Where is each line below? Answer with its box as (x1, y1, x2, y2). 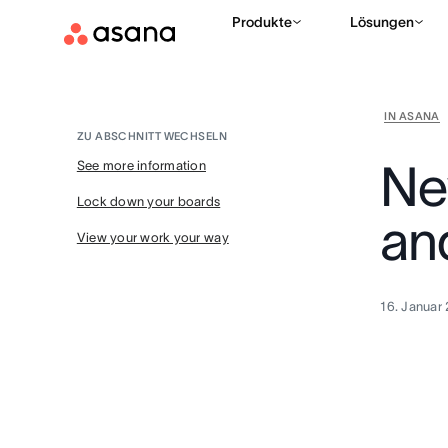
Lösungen (350, 14, 414, 30)
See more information (76, 158, 206, 173)
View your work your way (76, 230, 229, 245)
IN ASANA (384, 110, 440, 122)
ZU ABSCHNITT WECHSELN (76, 130, 228, 142)
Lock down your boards (76, 194, 221, 209)
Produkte (232, 14, 292, 30)
